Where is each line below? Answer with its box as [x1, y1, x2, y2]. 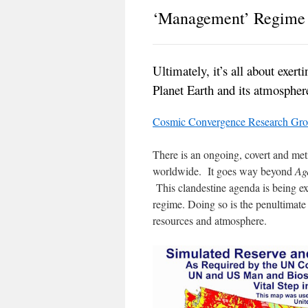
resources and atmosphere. [153, 213, 267, 228]
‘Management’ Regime [153, 7, 305, 30]
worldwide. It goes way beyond [153, 164, 295, 179]
